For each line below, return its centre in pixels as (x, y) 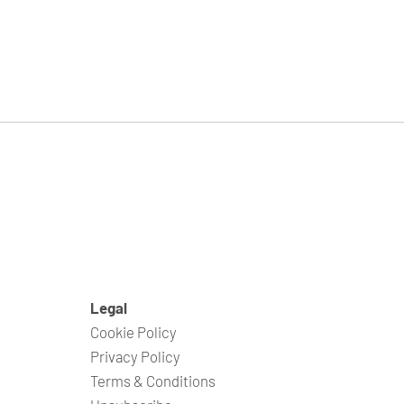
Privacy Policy (135, 356)
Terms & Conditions (153, 380)
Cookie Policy (133, 331)
